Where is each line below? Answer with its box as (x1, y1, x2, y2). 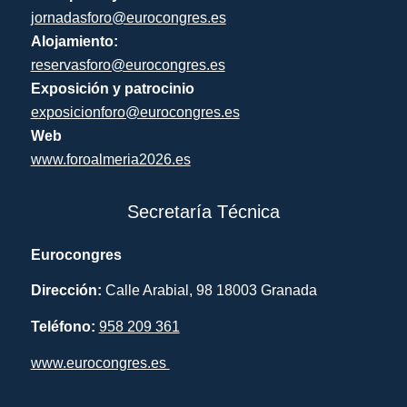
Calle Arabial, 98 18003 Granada (104, 283, 317, 299)
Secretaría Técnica (126, 202, 280, 223)
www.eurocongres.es (30, 354, 170, 371)
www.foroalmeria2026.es (30, 151, 191, 167)
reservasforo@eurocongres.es (30, 56, 225, 73)
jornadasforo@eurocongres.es (30, 9, 226, 25)
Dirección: (30, 283, 105, 299)
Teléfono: (30, 318, 99, 334)
